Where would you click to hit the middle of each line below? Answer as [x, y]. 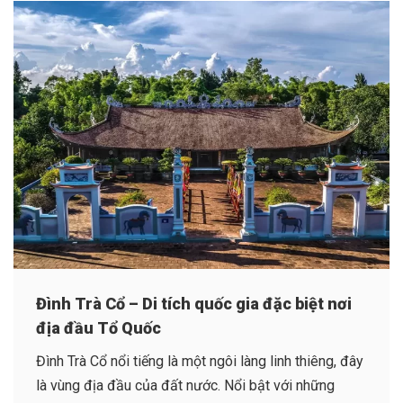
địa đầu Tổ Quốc [99, 328]
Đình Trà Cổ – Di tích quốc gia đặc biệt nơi [194, 304]
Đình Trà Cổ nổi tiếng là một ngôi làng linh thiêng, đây [200, 362]
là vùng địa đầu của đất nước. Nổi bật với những [185, 386]
